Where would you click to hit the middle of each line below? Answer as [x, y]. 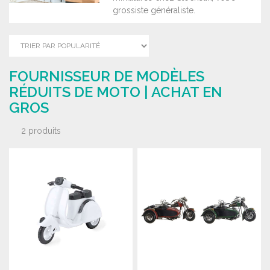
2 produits [41, 131]
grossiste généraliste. [154, 10]
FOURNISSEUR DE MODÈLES [107, 76]
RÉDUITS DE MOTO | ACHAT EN [116, 92]
